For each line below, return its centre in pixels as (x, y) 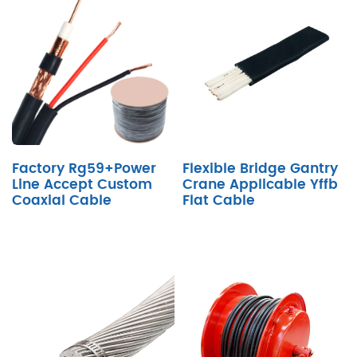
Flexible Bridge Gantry (260, 169)
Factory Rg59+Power (84, 169)
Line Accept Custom (82, 184)
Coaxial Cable (62, 200)
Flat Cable (219, 200)
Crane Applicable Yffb (260, 184)
